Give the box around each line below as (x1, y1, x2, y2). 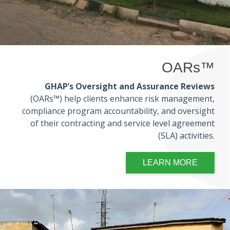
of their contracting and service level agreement (30, 118, 215, 129)
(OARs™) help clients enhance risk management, (30, 93, 215, 104)
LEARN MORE (143, 158, 198, 167)
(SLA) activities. (158, 130, 215, 141)
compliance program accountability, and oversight (22, 105, 215, 117)
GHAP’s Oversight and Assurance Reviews (45, 81, 215, 92)
